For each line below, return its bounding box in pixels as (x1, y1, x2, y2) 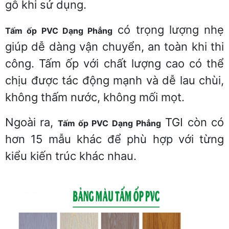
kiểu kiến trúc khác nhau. (5, 149, 136, 163)
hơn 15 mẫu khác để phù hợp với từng (5, 132, 224, 146)
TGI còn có (161, 115, 224, 129)
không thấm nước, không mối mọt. (5, 90, 185, 104)
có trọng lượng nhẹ (112, 22, 224, 36)
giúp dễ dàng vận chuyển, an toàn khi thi (5, 39, 224, 53)
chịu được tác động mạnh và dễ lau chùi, (5, 73, 224, 87)
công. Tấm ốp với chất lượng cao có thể (5, 56, 224, 70)
